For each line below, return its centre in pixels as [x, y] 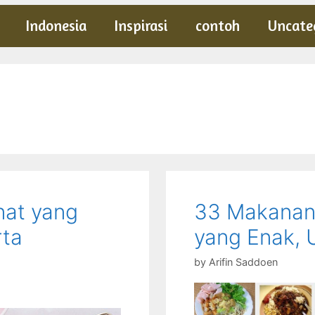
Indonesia [56, 26]
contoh [218, 26]
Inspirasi [141, 26]
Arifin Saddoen [243, 262]
